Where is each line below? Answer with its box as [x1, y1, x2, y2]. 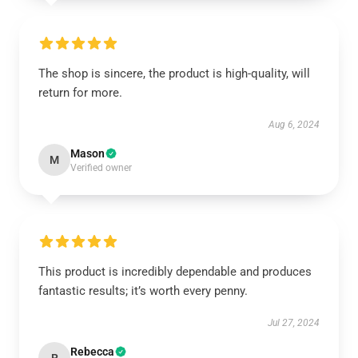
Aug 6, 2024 [268, 119, 320, 130]
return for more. [38, 86, 122, 100]
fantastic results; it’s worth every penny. [38, 284, 248, 298]
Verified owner [70, 162, 132, 173]
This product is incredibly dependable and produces [38, 265, 312, 279]
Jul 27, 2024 [268, 317, 320, 328]
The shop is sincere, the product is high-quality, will [38, 66, 310, 81]
